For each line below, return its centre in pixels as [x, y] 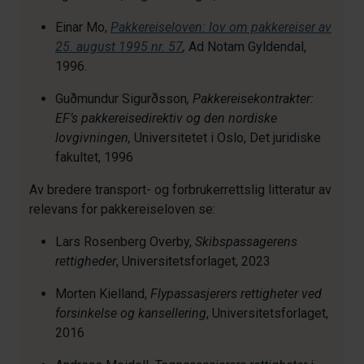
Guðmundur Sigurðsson [121, 99]
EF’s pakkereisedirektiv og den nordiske [166, 118]
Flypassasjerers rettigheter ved [236, 294]
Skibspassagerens [246, 242]
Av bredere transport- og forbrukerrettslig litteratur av [180, 190]
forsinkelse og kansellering [131, 313]
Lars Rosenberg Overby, [125, 242]
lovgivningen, [95, 138]
